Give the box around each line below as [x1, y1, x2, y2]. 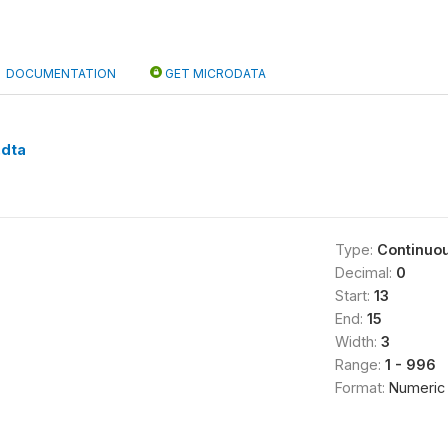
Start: [334, 287, 374, 304]
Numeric [388, 379, 445, 396]
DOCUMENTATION [6, 66, 116, 81]
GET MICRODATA [162, 66, 266, 81]
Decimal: [334, 264, 396, 281]
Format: [334, 379, 389, 396]
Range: [334, 356, 385, 373]
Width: [334, 333, 381, 350]
